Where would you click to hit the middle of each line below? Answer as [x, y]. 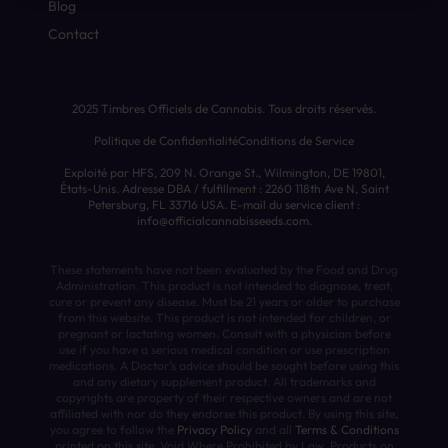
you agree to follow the [113, 429]
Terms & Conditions [346, 429]
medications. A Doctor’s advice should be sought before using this [224, 365]
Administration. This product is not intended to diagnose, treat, [224, 285]
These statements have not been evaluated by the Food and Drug [224, 269]
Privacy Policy [214, 429]
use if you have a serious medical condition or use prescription [224, 349]
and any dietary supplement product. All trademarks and [224, 381]
